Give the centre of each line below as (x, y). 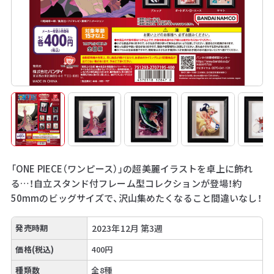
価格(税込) (35, 250)
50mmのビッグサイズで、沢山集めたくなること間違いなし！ (136, 198)
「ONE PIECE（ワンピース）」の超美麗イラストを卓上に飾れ (132, 168)
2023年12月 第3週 (127, 228)
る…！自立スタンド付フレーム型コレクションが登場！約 (126, 183)
